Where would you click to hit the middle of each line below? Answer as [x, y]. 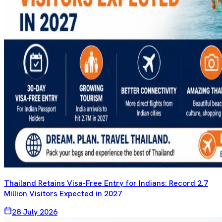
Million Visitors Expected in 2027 [63, 194]
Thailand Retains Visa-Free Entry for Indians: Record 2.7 [106, 183]
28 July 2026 [35, 212]
